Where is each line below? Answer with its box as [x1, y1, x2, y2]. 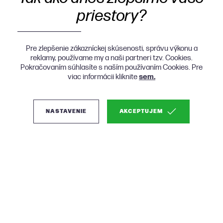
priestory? [77, 6, 146, 26]
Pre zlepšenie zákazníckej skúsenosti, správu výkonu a [25, 44, 198, 53]
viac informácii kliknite [68, 72, 139, 82]
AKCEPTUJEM [119, 108, 163, 114]
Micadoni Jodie [12, 191, 137, 213]
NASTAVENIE [46, 108, 87, 114]
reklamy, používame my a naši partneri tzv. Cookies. [30, 53, 193, 63]
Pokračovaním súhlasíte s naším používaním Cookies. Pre [20, 63, 203, 72]
